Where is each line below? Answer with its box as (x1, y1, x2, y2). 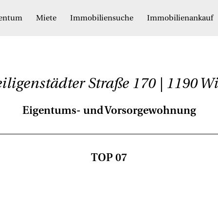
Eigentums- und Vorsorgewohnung (22, 104, 196, 117)
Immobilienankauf (147, 14, 213, 22)
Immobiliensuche (70, 14, 133, 22)
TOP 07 (91, 151, 127, 164)
